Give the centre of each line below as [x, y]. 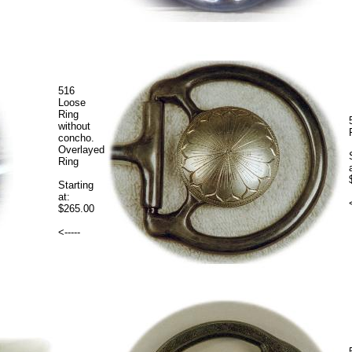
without [74, 126]
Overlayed [81, 149]
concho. [76, 137]
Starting [76, 185]
